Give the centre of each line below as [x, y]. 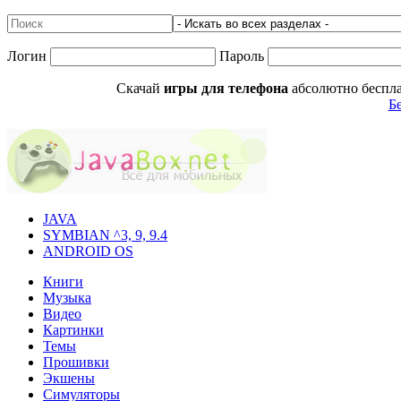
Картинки [73, 330]
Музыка [67, 298]
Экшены [69, 378]
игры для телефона [226, 88]
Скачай [140, 88]
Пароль [242, 56]
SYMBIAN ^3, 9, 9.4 [105, 235]
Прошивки [76, 362]
